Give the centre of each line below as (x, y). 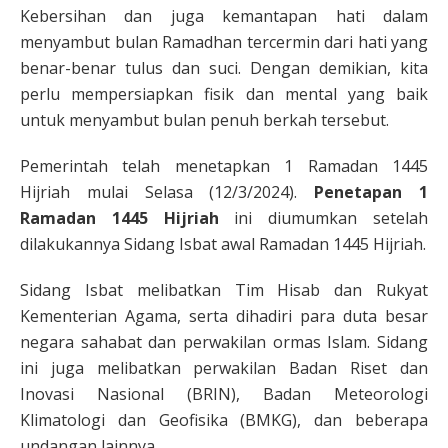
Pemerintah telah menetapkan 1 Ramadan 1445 (224, 165)
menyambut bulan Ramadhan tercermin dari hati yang (224, 41)
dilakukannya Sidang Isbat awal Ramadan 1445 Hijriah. (223, 243)
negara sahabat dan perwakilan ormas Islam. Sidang (224, 341)
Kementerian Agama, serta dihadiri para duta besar (224, 315)
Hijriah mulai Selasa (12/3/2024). (167, 191)
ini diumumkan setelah (323, 217)
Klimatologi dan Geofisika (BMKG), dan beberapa (224, 419)
